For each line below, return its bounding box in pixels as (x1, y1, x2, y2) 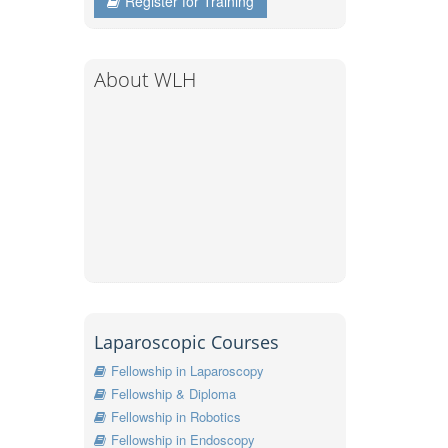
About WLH (93, 66, 196, 93)
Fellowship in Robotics (110, 407, 241, 427)
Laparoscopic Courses (93, 330, 279, 355)
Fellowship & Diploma (110, 384, 236, 404)
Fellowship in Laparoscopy (110, 361, 264, 381)
